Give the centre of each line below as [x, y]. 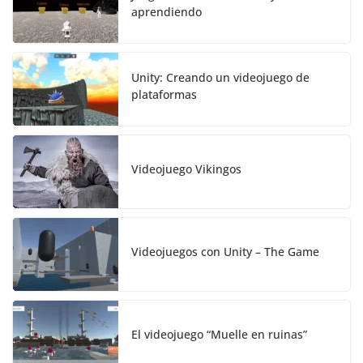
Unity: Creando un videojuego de [220, 78]
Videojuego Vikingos [186, 169]
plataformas [164, 95]
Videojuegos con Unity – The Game [225, 251]
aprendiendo [167, 12]
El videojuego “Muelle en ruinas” [219, 334]
